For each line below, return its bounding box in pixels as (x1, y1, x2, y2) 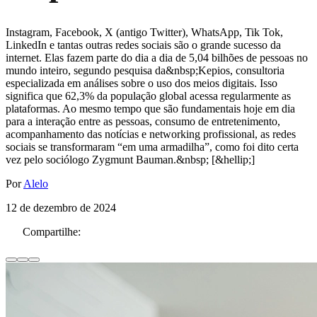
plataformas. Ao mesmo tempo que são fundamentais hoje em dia (6, 103, 295, 115)
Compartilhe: (23, 226, 81, 238)
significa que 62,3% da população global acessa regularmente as (6, 90, 291, 103)
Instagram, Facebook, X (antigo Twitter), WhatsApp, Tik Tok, (6, 26, 283, 39)
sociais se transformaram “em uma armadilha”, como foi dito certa (6, 141, 299, 154)
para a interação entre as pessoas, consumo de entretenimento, (6, 115, 280, 128)
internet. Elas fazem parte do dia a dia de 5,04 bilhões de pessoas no (6, 52, 308, 64)
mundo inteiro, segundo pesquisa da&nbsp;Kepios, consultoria (6, 64, 284, 77)
